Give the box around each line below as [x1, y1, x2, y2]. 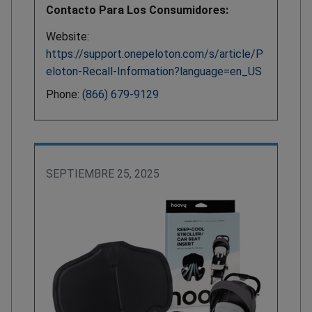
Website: [46, 29, 89, 43]
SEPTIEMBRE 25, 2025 [46, 166, 159, 180]
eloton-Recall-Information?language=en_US [46, 64, 262, 78]
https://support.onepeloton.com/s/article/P [46, 47, 263, 61]
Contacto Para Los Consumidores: [46, 3, 228, 17]
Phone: [46, 87, 82, 101]
